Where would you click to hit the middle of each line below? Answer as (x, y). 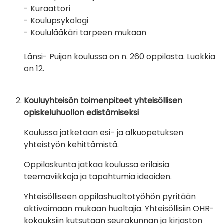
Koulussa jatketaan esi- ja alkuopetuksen (104, 133)
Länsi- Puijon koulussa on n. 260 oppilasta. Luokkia (120, 57)
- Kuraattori (47, 9)
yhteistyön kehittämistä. (72, 145)
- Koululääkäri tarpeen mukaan (86, 33)
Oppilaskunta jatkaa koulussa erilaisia (97, 165)
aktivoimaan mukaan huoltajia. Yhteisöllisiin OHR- (119, 209)
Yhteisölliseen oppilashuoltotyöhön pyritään (110, 197)
